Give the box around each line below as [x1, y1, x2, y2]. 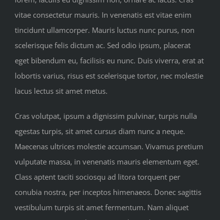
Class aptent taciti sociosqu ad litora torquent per [15, 172, 180, 182]
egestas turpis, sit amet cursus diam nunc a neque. [15, 126, 185, 137]
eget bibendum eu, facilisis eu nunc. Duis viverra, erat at [15, 55, 204, 66]
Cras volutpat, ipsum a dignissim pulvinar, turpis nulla [15, 111, 197, 121]
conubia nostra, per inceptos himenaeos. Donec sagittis [15, 187, 201, 197]
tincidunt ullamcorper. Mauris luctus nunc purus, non [15, 25, 194, 35]
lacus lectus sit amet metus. [15, 86, 108, 96]
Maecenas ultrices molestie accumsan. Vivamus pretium [15, 141, 203, 152]
